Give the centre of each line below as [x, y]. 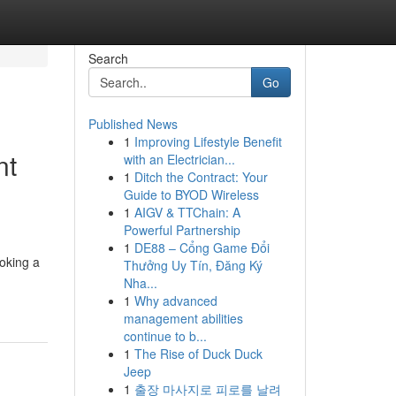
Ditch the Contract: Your [201, 177]
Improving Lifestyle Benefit [208, 141]
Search [108, 58]
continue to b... [165, 336]
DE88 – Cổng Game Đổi [202, 247]
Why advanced [175, 301]
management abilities [183, 318]
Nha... [140, 283]
